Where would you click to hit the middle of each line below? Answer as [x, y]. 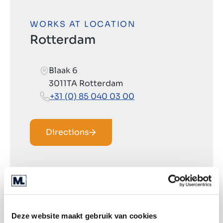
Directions [67, 132]
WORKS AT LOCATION [83, 24]
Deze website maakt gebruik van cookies [84, 216]
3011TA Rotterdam [86, 83]
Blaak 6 [63, 70]
